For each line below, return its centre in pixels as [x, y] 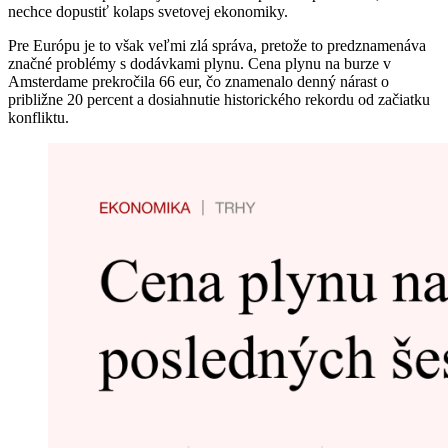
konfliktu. [38, 118]
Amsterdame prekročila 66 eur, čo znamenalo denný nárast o [198, 82]
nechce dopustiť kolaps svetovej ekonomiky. [148, 12]
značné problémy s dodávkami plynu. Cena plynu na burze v [199, 64]
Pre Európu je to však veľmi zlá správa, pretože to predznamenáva [217, 46]
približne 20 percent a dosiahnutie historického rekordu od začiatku [219, 100]
